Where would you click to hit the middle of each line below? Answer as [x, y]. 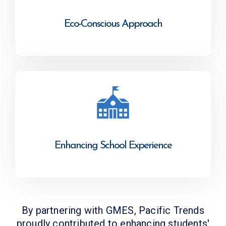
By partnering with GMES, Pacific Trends [113, 210]
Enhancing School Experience [113, 146]
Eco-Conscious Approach [113, 24]
